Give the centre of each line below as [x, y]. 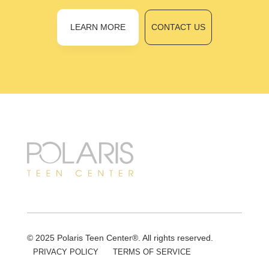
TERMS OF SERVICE [152, 252]
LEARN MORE [98, 27]
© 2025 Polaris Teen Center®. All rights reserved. [120, 238]
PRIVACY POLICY [65, 252]
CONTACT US [178, 27]
